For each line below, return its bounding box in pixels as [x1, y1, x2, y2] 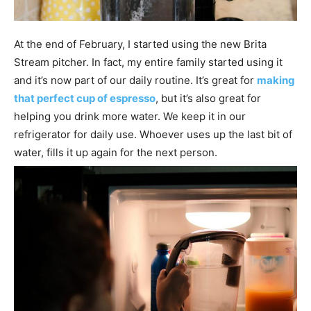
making [257, 73, 295, 87]
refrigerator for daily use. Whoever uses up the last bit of [14, 127, 292, 141]
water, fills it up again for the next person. [14, 145, 217, 159]
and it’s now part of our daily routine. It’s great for [14, 73, 257, 87]
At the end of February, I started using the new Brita [14, 37, 267, 51]
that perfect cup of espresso [14, 91, 155, 105]
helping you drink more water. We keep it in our [14, 109, 246, 123]
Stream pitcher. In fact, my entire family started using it [14, 55, 283, 69]
